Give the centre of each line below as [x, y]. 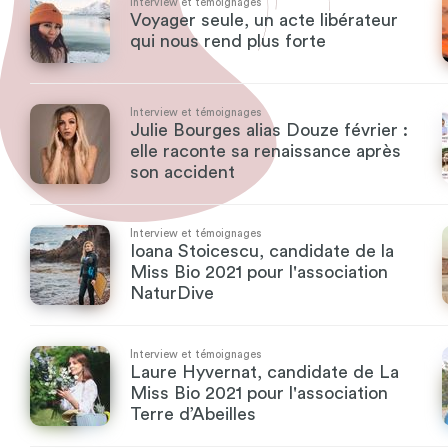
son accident [182, 172]
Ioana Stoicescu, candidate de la [262, 251]
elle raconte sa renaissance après [265, 151]
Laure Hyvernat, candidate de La [264, 372]
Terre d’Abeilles [193, 414]
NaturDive [172, 293]
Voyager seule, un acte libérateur [264, 19]
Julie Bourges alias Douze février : [269, 130]
